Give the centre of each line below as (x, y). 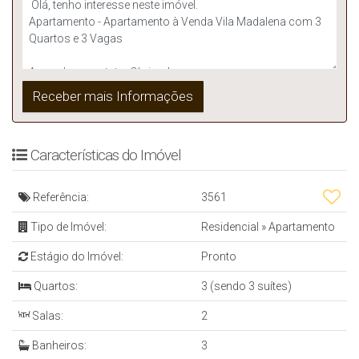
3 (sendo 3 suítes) (246, 286)
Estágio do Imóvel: (76, 257)
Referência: (60, 198)
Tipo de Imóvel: (67, 227)
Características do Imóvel (106, 155)
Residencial (231, 227)
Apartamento (301, 227)
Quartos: (54, 286)
